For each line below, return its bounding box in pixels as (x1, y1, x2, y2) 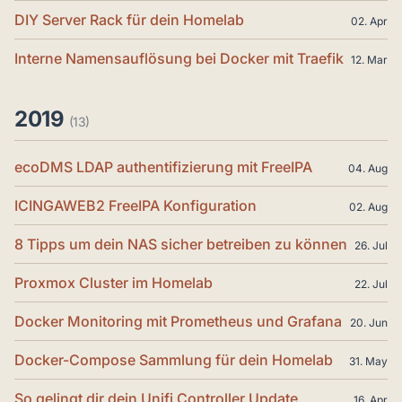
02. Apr (351, 14, 388, 28)
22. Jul (354, 277, 388, 291)
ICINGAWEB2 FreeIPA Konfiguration (14, 197, 257, 214)
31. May (349, 354, 388, 368)
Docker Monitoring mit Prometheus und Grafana (14, 312, 342, 330)
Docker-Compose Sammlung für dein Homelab (14, 351, 333, 369)
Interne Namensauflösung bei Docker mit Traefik (14, 49, 344, 67)
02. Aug (349, 200, 388, 214)
